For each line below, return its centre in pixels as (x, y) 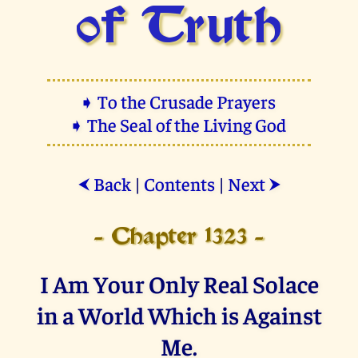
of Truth (179, 29)
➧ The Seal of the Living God (179, 124)
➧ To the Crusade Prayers (179, 101)
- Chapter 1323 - (179, 237)
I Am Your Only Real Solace (179, 283)
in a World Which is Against (179, 314)
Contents (179, 183)
